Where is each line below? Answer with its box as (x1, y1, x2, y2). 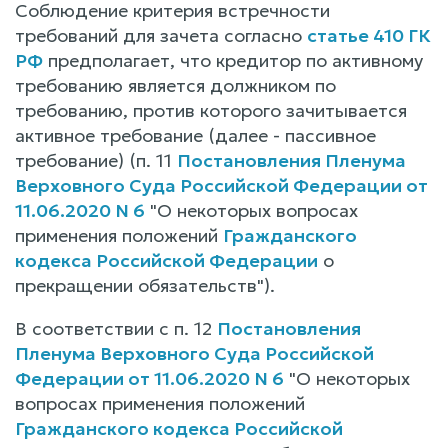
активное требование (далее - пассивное (15, 123, 376, 147)
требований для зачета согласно (15, 23, 307, 47)
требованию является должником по (15, 73, 336, 97)
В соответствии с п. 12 (15, 316, 217, 340)
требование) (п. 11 (15, 148, 177, 172)
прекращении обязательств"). (15, 273, 275, 297)
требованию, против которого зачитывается (15, 98, 407, 122)
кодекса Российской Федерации (15, 248, 318, 272)
